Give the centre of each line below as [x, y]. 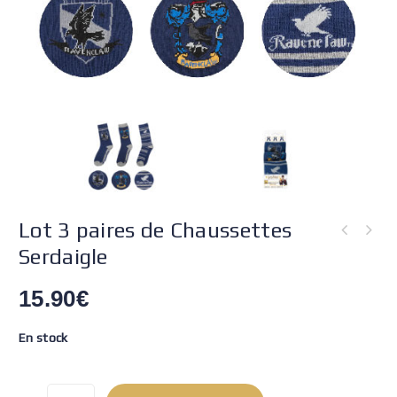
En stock [43, 338]
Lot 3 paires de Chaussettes [156, 230]
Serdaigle [63, 257]
